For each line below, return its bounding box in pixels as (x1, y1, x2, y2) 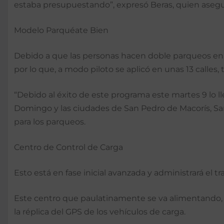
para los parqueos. (14, 117, 85, 127)
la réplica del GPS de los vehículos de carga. (14, 207, 185, 217)
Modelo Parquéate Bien (14, 25, 108, 35)
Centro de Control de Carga (14, 142, 123, 152)
